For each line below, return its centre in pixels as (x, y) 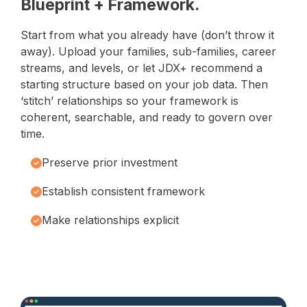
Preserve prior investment (110, 162)
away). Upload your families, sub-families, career (148, 51)
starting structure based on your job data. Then (144, 84)
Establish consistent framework (123, 191)
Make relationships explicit (110, 220)
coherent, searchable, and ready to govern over (147, 117)
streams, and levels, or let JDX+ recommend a (142, 67)
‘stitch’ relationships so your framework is (130, 100)
